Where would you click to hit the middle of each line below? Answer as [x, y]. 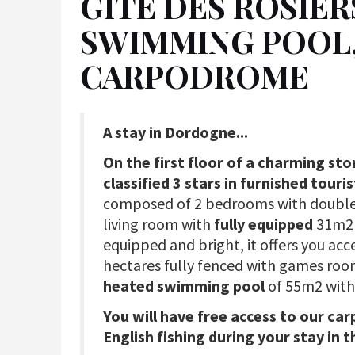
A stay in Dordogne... [176, 132]
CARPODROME [195, 76]
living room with [158, 224]
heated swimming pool [184, 286]
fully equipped [263, 224]
